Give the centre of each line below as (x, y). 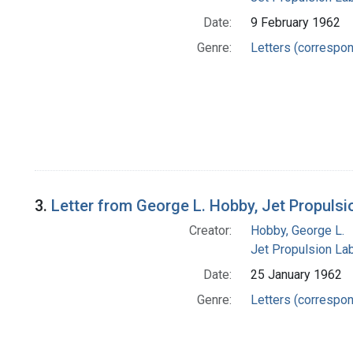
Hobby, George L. (297, 231)
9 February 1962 (295, 23)
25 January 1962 (296, 275)
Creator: (210, 231)
